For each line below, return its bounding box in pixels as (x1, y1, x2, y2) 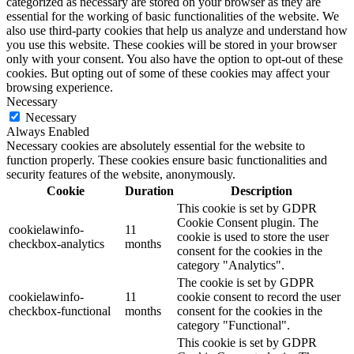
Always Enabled (6, 125, 89, 139)
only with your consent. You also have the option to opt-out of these (6, 52, 343, 66)
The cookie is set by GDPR (177, 276, 314, 290)
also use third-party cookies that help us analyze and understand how (6, 24, 348, 38)
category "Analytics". (177, 258, 284, 273)
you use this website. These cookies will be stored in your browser (6, 38, 337, 52)
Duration (125, 184, 174, 198)
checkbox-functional (9, 304, 111, 318)
